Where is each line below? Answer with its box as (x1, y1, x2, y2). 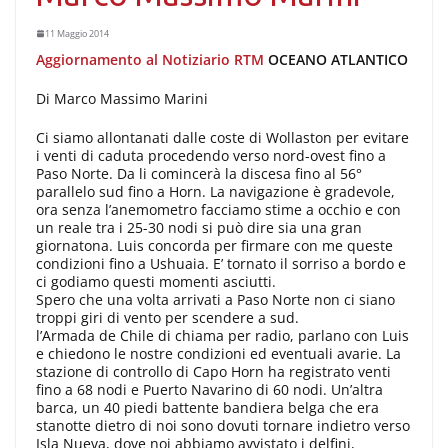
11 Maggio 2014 (45, 26, 109, 40)
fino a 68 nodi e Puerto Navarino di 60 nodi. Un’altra (36, 379, 383, 399)
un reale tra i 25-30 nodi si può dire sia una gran (36, 217, 362, 237)
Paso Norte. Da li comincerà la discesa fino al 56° (36, 163, 362, 183)
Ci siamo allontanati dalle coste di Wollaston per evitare (36, 127, 409, 147)
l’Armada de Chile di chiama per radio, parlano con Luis (36, 325, 409, 345)
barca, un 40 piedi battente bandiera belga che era (36, 397, 379, 417)
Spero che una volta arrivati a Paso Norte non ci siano (36, 289, 395, 309)
